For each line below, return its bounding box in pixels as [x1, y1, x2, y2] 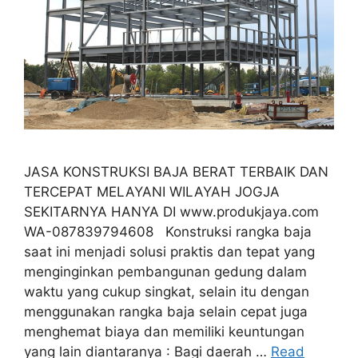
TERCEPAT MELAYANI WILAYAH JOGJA [24, 183, 280, 200]
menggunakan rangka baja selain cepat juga [24, 303, 308, 320]
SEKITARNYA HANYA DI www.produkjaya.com [24, 203, 319, 220]
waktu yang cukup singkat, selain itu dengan [24, 283, 309, 300]
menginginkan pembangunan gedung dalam [24, 263, 307, 280]
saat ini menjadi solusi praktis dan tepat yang [24, 243, 315, 260]
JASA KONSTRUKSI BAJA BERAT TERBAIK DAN [24, 163, 328, 180]
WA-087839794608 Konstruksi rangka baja [24, 223, 312, 240]
